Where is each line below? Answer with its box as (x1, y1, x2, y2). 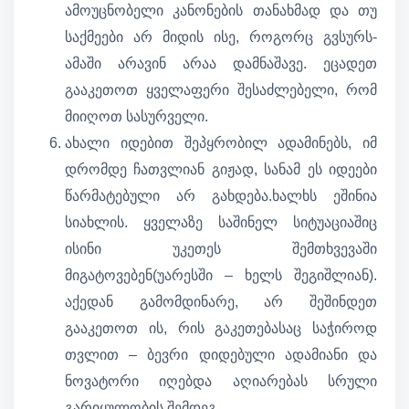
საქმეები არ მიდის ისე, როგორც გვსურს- (65, 29, 377, 46)
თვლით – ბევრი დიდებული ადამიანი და (65, 347, 377, 363)
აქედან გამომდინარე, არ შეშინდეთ (65, 294, 377, 310)
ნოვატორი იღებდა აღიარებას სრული (65, 373, 377, 390)
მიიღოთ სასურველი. (65, 109, 208, 125)
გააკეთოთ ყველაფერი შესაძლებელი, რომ (65, 82, 377, 99)
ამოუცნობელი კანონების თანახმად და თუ (65, 3, 377, 19)
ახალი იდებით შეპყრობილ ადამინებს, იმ (65, 135, 377, 152)
